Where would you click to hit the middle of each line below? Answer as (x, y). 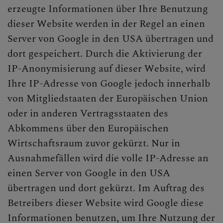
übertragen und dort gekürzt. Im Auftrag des (106, 188)
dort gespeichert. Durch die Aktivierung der (105, 54)
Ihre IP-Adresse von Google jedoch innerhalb (109, 83)
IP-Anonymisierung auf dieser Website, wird (107, 68)
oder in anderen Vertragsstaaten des (88, 113)
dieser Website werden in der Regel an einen (106, 24)
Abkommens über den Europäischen (88, 128)
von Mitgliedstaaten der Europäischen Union (108, 98)
